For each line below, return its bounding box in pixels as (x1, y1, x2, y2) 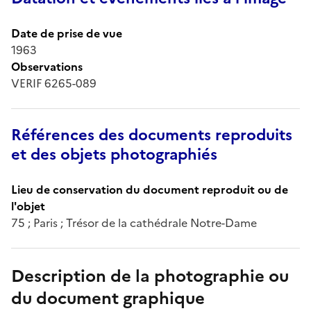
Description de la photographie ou (11, 263, 289, 289)
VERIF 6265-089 (11, 74, 96, 92)
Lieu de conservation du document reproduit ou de (11, 180, 288, 198)
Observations (11, 58, 83, 75)
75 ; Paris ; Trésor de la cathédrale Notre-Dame (11, 214, 257, 231)
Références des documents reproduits (11, 123, 292, 146)
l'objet (11, 197, 45, 215)
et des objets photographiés (11, 142, 217, 166)
